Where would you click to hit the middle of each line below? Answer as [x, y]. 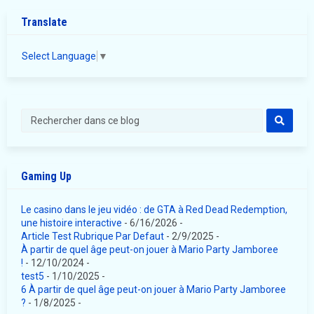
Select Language [59, 56]
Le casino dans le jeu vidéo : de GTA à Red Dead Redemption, [154, 209]
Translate [44, 22]
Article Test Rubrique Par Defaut [93, 236]
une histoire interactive [71, 223]
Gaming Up [46, 176]
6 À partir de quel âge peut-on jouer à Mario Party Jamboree [153, 289]
